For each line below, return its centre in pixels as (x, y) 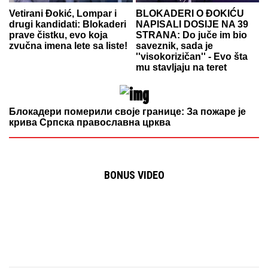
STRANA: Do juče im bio (191, 35)
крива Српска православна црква (90, 123)
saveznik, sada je (174, 46)
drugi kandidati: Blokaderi (68, 25)
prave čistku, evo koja (58, 35)
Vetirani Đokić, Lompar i (63, 14)
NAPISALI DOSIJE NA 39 (192, 25)
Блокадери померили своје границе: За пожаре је (127, 112)
